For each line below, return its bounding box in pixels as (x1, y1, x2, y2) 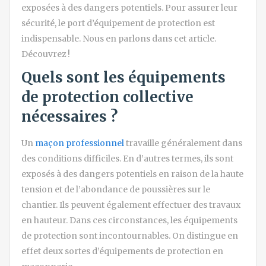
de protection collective (21, 88, 194, 107)
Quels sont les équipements (21, 68, 226, 87)
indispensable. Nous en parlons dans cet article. (21, 33, 216, 45)
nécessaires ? (21, 107, 118, 126)
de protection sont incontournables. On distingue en (21, 230, 238, 242)
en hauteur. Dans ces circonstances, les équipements (21, 215, 237, 226)
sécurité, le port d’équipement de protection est (21, 18, 215, 29)
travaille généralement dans (124, 138, 242, 149)
